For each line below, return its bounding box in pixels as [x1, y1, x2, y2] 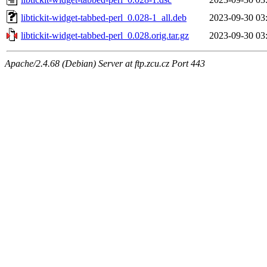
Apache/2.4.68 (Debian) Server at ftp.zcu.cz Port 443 [5, 58, 205, 69]
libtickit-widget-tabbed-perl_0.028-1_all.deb [21, 12, 187, 23]
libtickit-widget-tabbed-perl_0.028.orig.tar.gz [21, 30, 189, 41]
